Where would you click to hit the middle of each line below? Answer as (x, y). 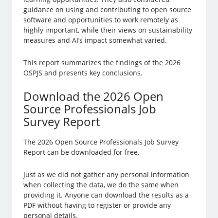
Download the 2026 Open (94, 96)
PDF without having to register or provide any (97, 205)
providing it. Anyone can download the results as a (106, 195)
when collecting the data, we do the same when (101, 185)
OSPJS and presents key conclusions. (83, 73)
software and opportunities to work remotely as (101, 20)
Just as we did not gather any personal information (107, 175)
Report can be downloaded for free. (82, 152)
